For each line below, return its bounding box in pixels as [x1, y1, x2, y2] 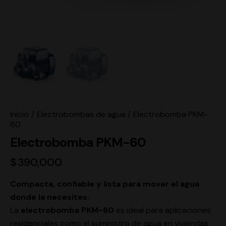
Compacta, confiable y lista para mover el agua [10, 178, 199, 189]
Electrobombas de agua [36, 109, 126, 120]
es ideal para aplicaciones [114, 204, 211, 215]
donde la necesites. [10, 191, 89, 202]
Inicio [10, 109, 29, 120]
